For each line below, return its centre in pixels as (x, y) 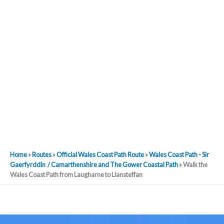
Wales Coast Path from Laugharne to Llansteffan (76, 175)
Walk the (195, 165)
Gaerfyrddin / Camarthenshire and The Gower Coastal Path (94, 165)
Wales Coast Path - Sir (179, 155)
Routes (42, 155)
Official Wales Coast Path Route (100, 155)
